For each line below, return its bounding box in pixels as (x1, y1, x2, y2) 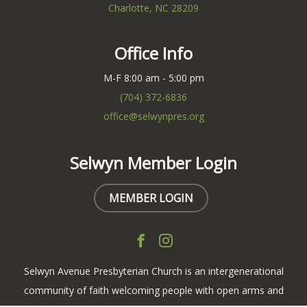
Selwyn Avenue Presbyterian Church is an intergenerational (23, 265, 284, 278)
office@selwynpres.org (103, 109, 204, 123)
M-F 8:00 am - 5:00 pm (103, 71, 204, 84)
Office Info (114, 41, 193, 64)
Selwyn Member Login (70, 151, 237, 174)
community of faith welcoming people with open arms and (23, 284, 284, 297)
